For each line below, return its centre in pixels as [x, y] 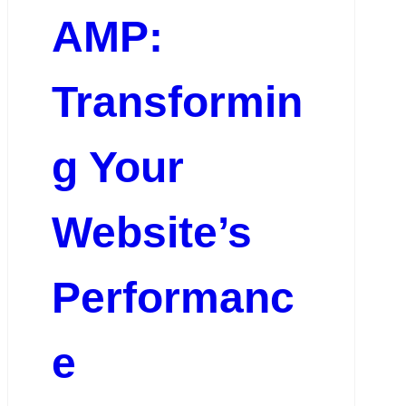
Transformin [177, 102]
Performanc [173, 298]
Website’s [151, 233]
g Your [117, 168]
